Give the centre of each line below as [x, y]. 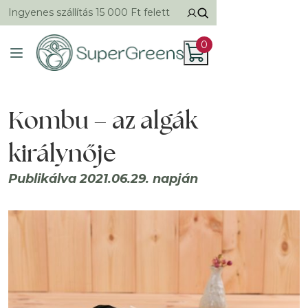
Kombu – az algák [103, 120]
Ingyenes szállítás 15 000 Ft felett [89, 12]
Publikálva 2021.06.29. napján [103, 179]
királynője [62, 153]
